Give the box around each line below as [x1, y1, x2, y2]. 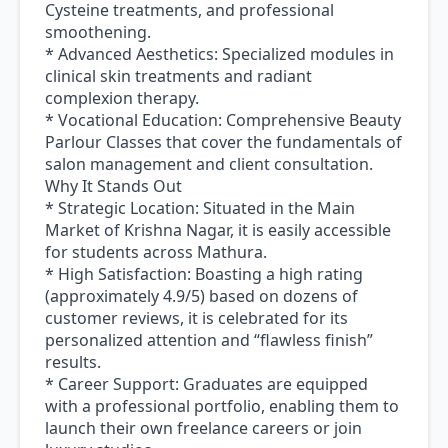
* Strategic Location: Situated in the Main [45, 197, 355, 220]
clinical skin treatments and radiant [45, 65, 312, 88]
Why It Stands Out [45, 175, 182, 198]
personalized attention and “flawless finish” [45, 329, 373, 352]
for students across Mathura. [45, 241, 267, 264]
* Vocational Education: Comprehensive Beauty [45, 109, 401, 132]
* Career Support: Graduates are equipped [45, 373, 368, 396]
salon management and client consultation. [45, 153, 373, 176]
